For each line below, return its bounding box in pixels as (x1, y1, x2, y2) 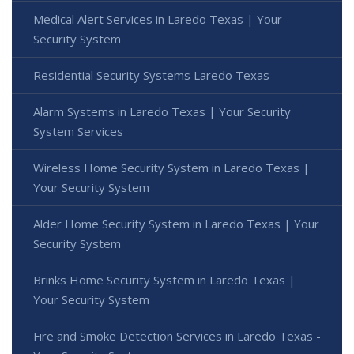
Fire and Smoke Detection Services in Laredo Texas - (33, 327, 321, 344)
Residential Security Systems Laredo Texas (33, 66, 269, 83)
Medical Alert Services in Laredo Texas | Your (33, 10, 282, 27)
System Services (33, 122, 123, 139)
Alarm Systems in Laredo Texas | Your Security (33, 103, 291, 119)
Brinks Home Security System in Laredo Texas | (33, 271, 296, 288)
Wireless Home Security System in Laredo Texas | (33, 159, 310, 175)
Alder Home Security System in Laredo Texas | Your (33, 215, 319, 232)
